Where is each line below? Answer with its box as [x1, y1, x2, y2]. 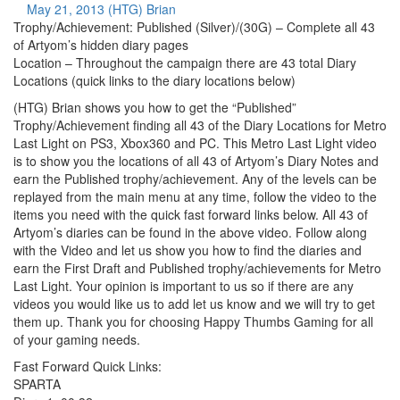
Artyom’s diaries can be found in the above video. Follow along [13, 222, 367, 241]
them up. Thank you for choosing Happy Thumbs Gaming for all [13, 312, 373, 330]
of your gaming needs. [13, 329, 140, 348]
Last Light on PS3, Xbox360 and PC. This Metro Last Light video [13, 133, 377, 152]
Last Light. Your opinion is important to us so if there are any [13, 276, 354, 295]
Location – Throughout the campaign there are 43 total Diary [13, 53, 356, 71]
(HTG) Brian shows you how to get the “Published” [13, 97, 296, 116]
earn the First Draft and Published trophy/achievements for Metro [13, 258, 381, 277]
